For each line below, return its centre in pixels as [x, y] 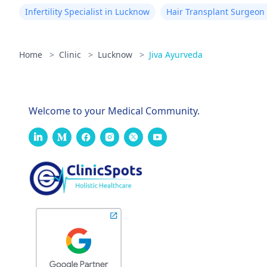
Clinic [71, 55]
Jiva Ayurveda [176, 55]
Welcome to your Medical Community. [114, 111]
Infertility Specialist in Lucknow [87, 12]
